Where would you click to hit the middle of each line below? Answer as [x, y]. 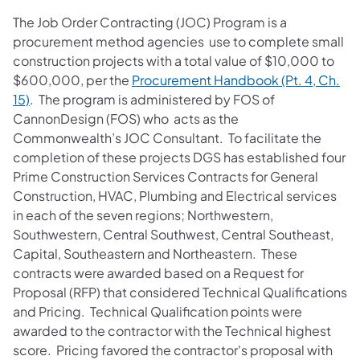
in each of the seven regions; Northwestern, [143, 215]
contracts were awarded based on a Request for [158, 272]
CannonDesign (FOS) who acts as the [126, 118]
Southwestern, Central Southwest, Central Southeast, [173, 234]
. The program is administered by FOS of [152, 99]
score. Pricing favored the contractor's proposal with [173, 350]
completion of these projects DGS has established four [179, 157]
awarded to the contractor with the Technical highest [172, 330]
